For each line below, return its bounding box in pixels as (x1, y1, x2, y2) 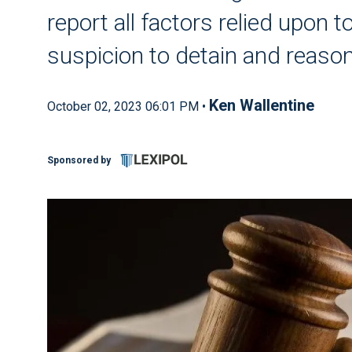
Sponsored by (47, 155, 111, 167)
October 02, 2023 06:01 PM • (47, 99, 209, 114)
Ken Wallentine (209, 96, 314, 115)
